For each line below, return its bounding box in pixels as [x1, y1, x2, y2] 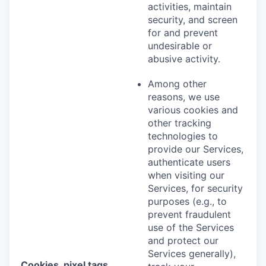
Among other [148, 77, 207, 90]
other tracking [148, 116, 211, 129]
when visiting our [148, 169, 224, 181]
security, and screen [148, 13, 237, 26]
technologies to [148, 129, 218, 142]
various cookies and [148, 103, 238, 116]
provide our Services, [148, 142, 243, 155]
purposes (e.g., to [148, 195, 227, 207]
